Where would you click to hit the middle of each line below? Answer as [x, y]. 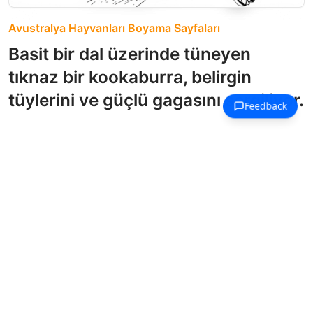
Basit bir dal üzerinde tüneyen [130, 54]
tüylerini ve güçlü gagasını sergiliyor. [156, 100]
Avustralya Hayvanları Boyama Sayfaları [114, 28]
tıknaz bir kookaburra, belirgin [130, 77]
